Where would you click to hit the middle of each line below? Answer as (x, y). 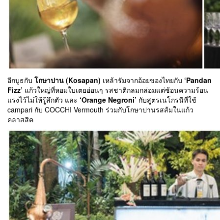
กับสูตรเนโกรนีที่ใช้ (166, 100)
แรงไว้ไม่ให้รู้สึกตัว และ (43, 100)
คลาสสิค (20, 120)
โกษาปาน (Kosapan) (68, 80)
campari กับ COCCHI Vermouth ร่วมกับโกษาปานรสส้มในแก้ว (100, 110)
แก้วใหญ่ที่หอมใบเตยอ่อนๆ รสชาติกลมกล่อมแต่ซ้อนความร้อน (115, 90)
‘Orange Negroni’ (108, 100)
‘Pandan (198, 80)
